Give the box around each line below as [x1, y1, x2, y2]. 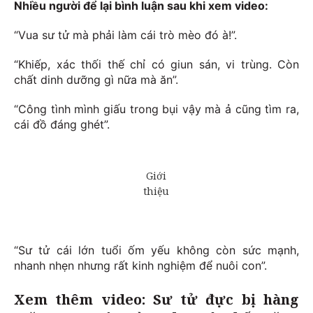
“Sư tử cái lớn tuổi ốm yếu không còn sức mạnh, [14, 243, 299, 258]
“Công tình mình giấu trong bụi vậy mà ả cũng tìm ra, [14, 102, 299, 117]
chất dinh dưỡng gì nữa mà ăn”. [14, 73, 178, 87]
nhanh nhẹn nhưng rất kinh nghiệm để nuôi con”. [14, 259, 267, 273]
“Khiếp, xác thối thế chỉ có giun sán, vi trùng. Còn [14, 57, 299, 72]
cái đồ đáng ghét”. [14, 117, 110, 132]
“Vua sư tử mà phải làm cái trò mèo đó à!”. [14, 28, 237, 43]
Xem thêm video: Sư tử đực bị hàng [14, 290, 299, 310]
